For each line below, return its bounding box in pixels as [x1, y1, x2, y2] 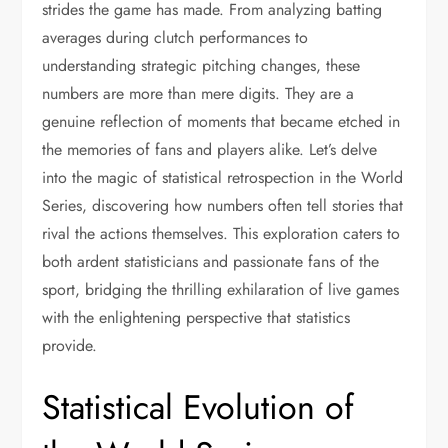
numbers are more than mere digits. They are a [42, 82, 355, 105]
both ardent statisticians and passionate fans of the [42, 250, 380, 273]
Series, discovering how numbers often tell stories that [42, 194, 404, 217]
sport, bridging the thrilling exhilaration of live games [42, 278, 400, 301]
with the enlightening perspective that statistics [42, 306, 351, 329]
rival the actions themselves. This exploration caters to [42, 222, 401, 245]
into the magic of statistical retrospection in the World [42, 166, 404, 189]
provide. [42, 334, 98, 357]
